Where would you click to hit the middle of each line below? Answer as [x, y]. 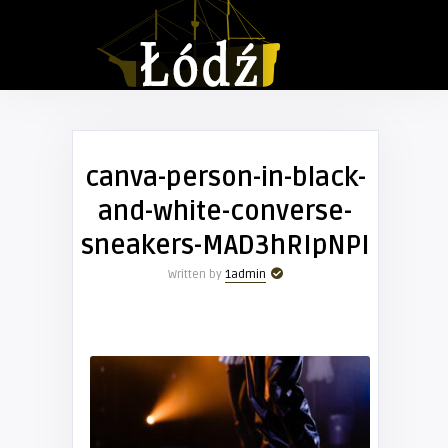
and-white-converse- [225, 212]
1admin [245, 274]
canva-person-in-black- [225, 178]
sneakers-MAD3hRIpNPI [225, 246]
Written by [196, 274]
